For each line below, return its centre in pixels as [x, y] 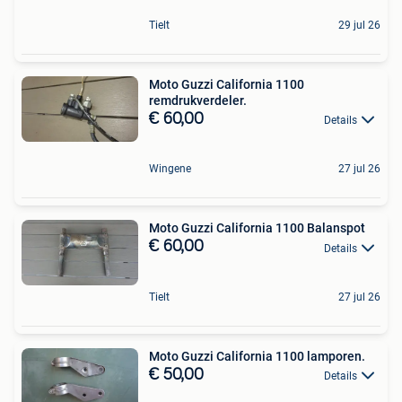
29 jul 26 [359, 25]
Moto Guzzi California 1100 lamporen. [257, 356]
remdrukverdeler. [198, 100]
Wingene [170, 169]
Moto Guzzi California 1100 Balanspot [257, 228]
